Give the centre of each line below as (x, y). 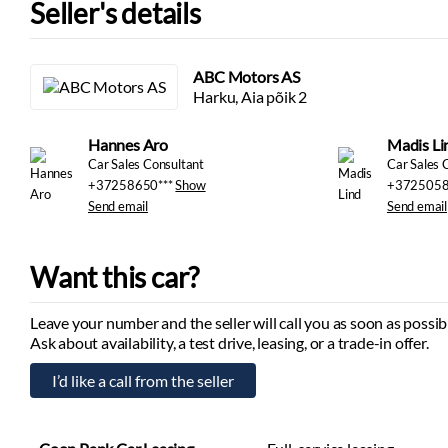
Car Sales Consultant (146, 164)
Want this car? (115, 277)
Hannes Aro (128, 144)
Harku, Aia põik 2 (250, 96)
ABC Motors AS (246, 76)
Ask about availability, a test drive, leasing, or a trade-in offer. (229, 342)
